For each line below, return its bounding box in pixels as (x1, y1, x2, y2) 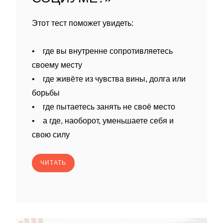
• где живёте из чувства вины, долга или (32, 75, 186, 83)
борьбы (32, 89, 60, 97)
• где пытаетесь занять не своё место (32, 103, 175, 111)
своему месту (32, 61, 82, 69)
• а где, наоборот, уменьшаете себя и (32, 116, 174, 125)
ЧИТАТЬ (40, 159, 66, 166)
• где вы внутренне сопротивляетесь (32, 47, 173, 55)
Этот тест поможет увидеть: (32, 19, 133, 27)
